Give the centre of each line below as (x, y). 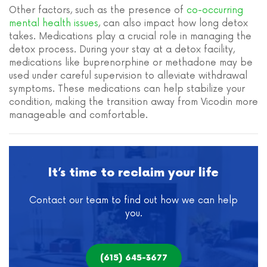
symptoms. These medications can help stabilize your (127, 89)
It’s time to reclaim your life (133, 173)
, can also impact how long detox (173, 24)
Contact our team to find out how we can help (133, 201)
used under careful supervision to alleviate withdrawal (128, 76)
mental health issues (54, 24)
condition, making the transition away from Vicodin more (133, 102)
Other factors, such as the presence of (98, 10)
